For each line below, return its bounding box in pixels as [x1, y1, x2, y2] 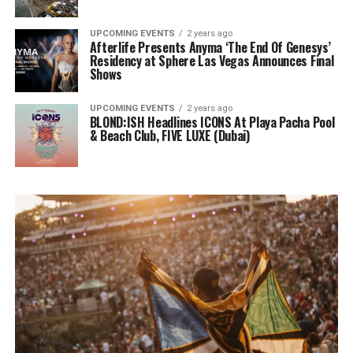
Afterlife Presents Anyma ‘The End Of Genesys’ [89, 37, 331, 57]
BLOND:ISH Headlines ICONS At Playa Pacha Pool [89, 112, 335, 132]
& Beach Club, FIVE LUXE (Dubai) [89, 125, 250, 145]
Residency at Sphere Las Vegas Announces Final [89, 50, 334, 70]
